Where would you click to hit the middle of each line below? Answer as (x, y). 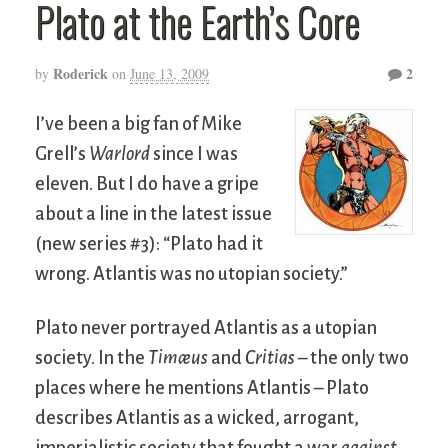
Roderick (80, 73)
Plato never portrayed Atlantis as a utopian (206, 328)
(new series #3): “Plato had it (149, 244)
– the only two (352, 358)
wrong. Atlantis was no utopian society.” (191, 274)
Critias (270, 358)
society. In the (91, 358)
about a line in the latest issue (153, 214)
